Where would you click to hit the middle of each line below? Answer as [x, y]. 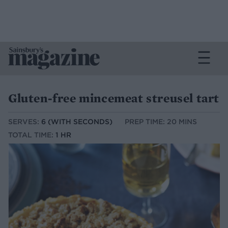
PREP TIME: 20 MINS [161, 122]
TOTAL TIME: [32, 135]
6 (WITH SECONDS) [77, 122]
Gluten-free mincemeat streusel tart [114, 98]
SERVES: [25, 122]
